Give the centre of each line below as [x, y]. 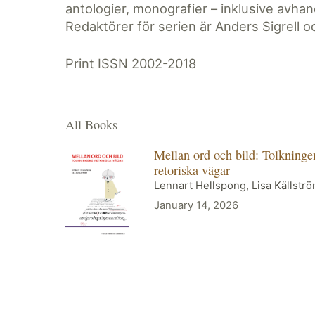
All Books [92, 125]
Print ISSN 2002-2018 [131, 63]
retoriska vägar [192, 171]
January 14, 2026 [196, 206]
